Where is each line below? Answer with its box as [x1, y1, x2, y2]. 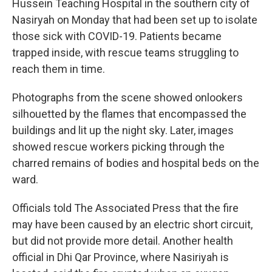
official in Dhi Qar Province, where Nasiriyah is [12, 251, 229, 263]
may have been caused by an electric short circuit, [12, 218, 253, 231]
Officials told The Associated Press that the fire [12, 202, 239, 214]
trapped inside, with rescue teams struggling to [12, 46, 239, 59]
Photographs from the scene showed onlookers [12, 91, 243, 104]
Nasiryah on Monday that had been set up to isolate [12, 13, 257, 26]
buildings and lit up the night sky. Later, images [12, 124, 234, 137]
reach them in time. [12, 63, 105, 75]
